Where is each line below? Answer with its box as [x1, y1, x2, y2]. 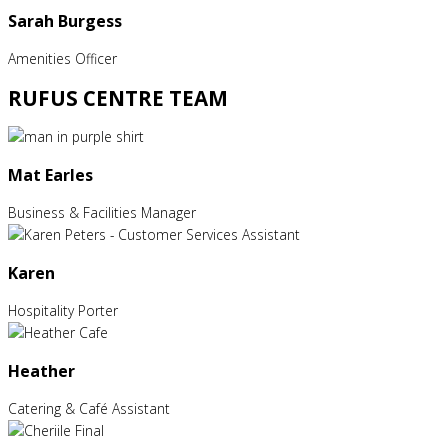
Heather [8, 360, 75, 383]
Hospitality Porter [8, 301, 118, 321]
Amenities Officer [8, 49, 117, 69]
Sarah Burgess [8, 10, 122, 33]
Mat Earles [8, 164, 93, 187]
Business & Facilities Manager [8, 203, 196, 223]
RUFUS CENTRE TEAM [8, 84, 228, 113]
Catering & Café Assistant [8, 399, 170, 419]
